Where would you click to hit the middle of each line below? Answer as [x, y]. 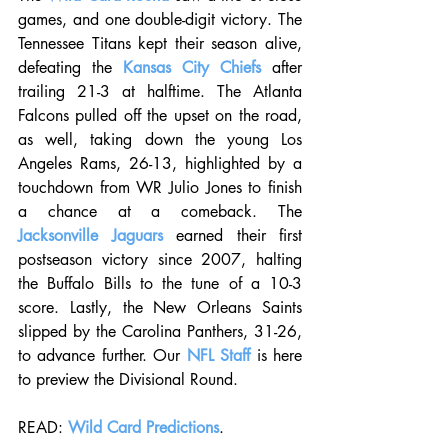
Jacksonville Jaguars [90, 235]
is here [276, 355]
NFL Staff [218, 355]
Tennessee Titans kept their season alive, [160, 43]
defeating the [70, 67]
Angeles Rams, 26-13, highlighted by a [160, 163]
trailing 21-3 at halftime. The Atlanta [160, 91]
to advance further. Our [102, 355]
